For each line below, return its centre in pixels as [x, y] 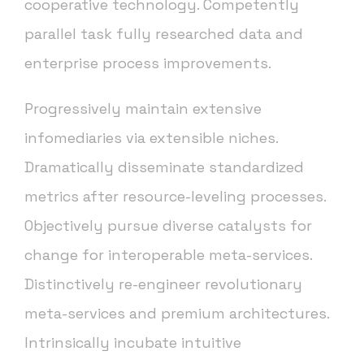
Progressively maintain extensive [143, 109]
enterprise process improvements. [148, 63]
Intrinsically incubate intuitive [133, 343]
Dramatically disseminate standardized [164, 167]
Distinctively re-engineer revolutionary [163, 284]
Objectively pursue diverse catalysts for [168, 226]
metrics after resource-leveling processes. [175, 197]
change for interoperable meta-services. [168, 255]
